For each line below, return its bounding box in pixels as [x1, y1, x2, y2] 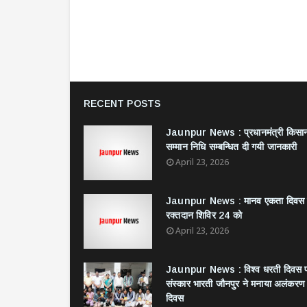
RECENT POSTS [84, 98, 161, 109]
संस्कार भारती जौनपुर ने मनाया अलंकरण [166, 278, 305, 289]
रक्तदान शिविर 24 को [166, 210, 242, 221]
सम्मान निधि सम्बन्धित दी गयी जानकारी [166, 141, 297, 152]
